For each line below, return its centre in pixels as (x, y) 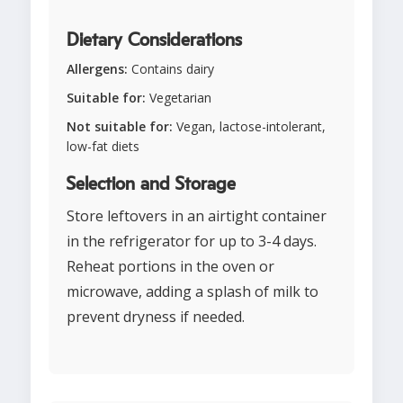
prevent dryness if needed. (156, 317)
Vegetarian (179, 98)
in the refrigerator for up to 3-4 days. (192, 242)
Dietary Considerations (154, 41)
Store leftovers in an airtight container (197, 216)
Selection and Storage (151, 185)
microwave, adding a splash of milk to (193, 292)
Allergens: (97, 69)
